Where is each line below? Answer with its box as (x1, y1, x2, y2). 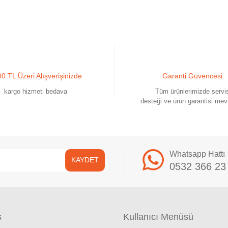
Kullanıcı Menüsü (123, 211, 193, 222)
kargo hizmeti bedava (4, 87, 68, 95)
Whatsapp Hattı (169, 149, 225, 158)
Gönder (103, 107, 125, 115)
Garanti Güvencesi (162, 71, 222, 80)
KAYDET (71, 156, 99, 164)
